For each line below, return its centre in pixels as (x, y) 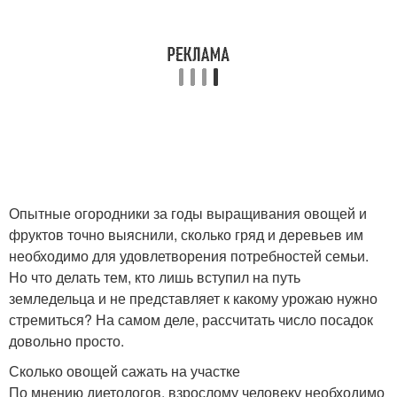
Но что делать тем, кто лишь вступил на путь (155, 277)
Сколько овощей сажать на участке (125, 371)
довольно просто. (66, 341)
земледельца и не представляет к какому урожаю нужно (193, 298)
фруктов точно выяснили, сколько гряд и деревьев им (186, 234)
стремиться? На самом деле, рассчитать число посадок (191, 319)
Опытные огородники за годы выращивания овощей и (188, 213)
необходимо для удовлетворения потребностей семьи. (189, 256)
